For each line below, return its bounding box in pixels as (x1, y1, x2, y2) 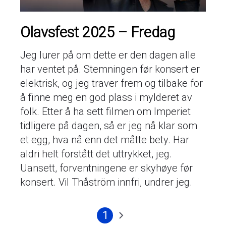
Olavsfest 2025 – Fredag (20, 23, 175, 41)
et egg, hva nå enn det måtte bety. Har (20, 133, 189, 146)
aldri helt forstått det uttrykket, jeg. (20, 147, 172, 160)
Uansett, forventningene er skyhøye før (20, 161, 193, 174)
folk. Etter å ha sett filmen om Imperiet (20, 105, 191, 118)
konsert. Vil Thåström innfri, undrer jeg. (20, 176, 192, 188)
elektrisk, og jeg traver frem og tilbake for (20, 77, 203, 89)
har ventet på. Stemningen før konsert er (20, 63, 200, 75)
